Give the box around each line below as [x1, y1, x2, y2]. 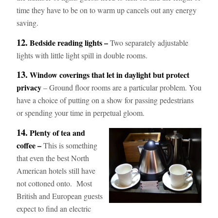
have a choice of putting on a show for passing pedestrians [16, 95, 194, 106]
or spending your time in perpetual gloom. [16, 108, 145, 118]
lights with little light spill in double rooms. [16, 50, 147, 60]
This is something [43, 140, 97, 150]
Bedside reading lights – [27, 36, 110, 48]
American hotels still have [16, 165, 95, 176]
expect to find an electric [16, 203, 91, 214]
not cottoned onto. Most [16, 178, 92, 188]
